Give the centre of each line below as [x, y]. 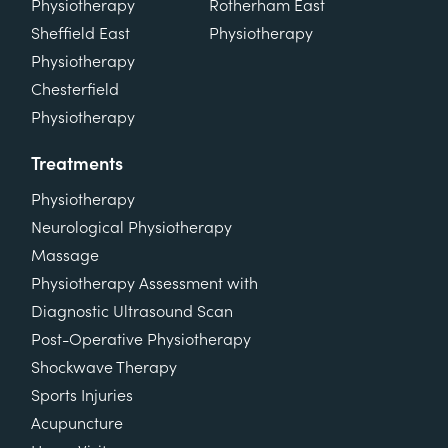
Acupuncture [77, 423]
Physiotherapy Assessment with [144, 283]
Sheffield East [80, 33]
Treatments [77, 164]
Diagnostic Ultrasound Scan [132, 311]
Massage [65, 255]
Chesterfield [75, 89]
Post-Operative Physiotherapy [141, 339]
